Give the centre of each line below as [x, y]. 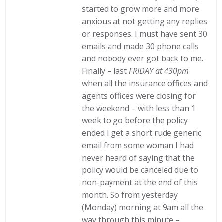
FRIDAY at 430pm [159, 71]
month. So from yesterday [130, 195]
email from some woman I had [138, 145]
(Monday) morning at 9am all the [143, 207]
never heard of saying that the [139, 158]
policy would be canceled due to [140, 170]
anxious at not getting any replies [145, 21]
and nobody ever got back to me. [143, 58]
